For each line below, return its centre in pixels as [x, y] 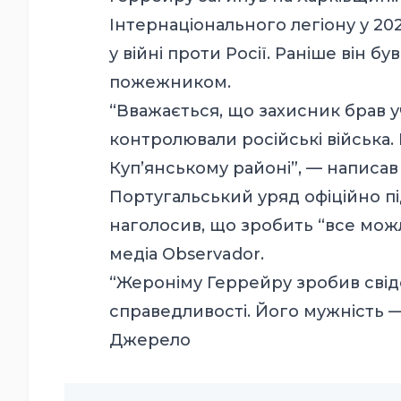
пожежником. [172, 82]
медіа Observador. [187, 254]
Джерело [150, 340]
